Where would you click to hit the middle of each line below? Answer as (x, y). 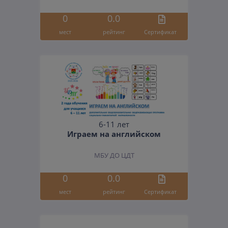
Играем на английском (114, 134)
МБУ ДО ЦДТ (114, 156)
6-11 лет (114, 125)
